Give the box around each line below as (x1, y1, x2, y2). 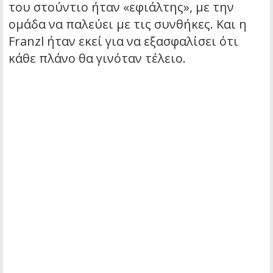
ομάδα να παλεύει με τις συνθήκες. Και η (9, 16, 247, 33)
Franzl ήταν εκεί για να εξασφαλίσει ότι (9, 33, 238, 50)
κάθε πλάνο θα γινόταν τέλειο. (9, 50, 186, 67)
